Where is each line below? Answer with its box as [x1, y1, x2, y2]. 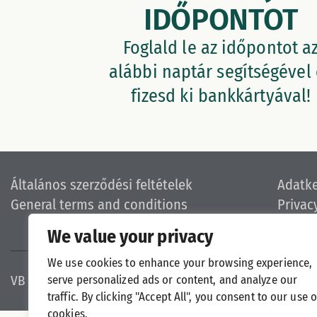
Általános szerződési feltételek [11, 176, 192, 194]
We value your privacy [47, 226, 214, 248]
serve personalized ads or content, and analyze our [47, 272, 298, 287]
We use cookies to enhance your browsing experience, [47, 255, 313, 270]
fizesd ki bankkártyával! [130, 85, 311, 108]
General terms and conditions [11, 196, 188, 214]
